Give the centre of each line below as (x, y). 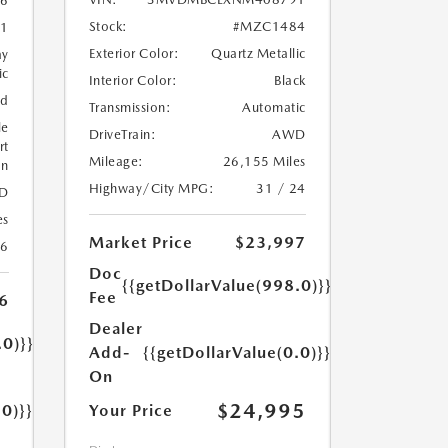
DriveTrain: (122, 135)
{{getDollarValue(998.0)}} (226, 286)
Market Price (140, 243)
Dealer (115, 329)
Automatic (274, 108)
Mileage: (116, 162)
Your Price (130, 411)
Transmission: (129, 108)
